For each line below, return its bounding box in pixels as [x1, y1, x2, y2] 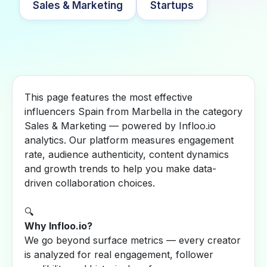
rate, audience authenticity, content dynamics [24, 148, 229, 160]
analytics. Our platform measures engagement [24, 134, 234, 146]
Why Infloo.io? [24, 220, 92, 232]
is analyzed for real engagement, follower [24, 249, 213, 260]
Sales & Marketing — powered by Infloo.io [24, 120, 216, 132]
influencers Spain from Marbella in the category [24, 105, 243, 117]
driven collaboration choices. [24, 177, 155, 189]
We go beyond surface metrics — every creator [24, 234, 241, 246]
